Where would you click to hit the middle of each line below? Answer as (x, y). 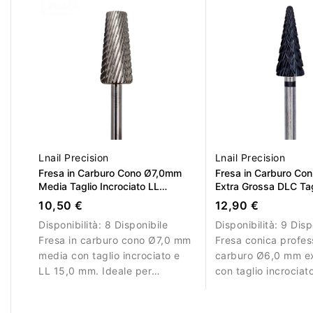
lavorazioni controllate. (94, 286)
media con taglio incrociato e (109, 256)
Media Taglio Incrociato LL (99, 187)
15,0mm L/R (66, 200)
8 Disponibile (136, 225)
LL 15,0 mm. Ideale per (95, 271)
